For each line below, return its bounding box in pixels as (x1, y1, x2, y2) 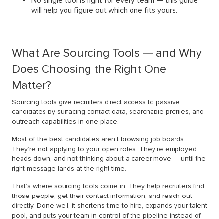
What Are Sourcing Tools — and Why (12, 46, 202, 61)
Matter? (12, 78, 51, 93)
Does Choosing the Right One (12, 62, 166, 77)
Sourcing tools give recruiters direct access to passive (12, 98, 180, 107)
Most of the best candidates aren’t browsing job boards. (12, 135, 185, 144)
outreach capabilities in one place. (12, 117, 119, 126)
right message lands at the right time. (12, 164, 126, 173)
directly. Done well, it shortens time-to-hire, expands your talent (12, 201, 207, 210)
